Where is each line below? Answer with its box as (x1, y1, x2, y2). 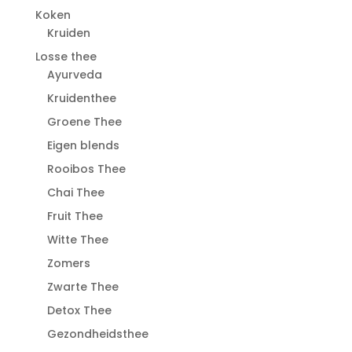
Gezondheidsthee (46, 326, 148, 343)
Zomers (46, 255, 90, 272)
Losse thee (35, 49, 97, 65)
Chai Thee (46, 185, 104, 201)
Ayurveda (46, 67, 102, 83)
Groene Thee (46, 114, 122, 130)
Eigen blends (46, 137, 119, 154)
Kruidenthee (46, 90, 116, 107)
